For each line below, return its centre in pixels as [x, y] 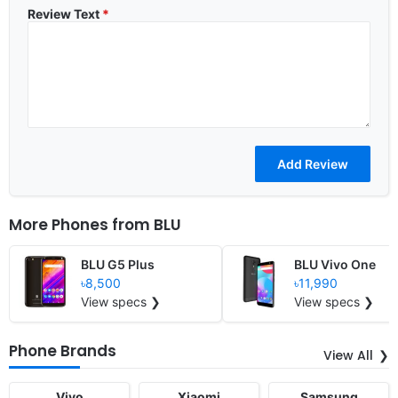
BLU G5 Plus [118, 264]
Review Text [65, 13]
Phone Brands [63, 350]
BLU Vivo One [335, 264]
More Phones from [81, 224]
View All [348, 355]
